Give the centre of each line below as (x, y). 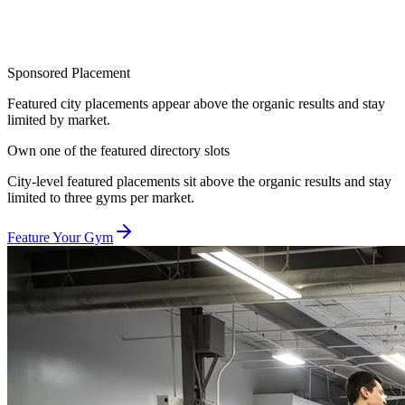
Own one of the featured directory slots (118, 150)
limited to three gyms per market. (101, 197)
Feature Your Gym (60, 237)
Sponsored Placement (69, 72)
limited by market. (59, 119)
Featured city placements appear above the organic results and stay (196, 103)
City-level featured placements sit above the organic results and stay (199, 181)
